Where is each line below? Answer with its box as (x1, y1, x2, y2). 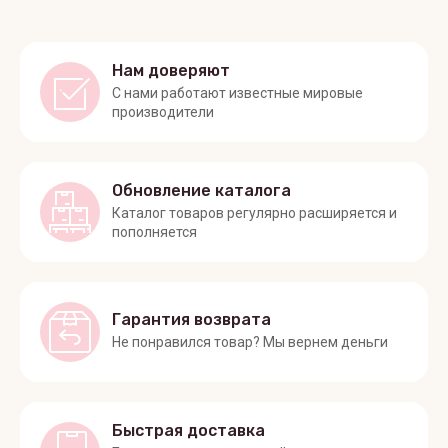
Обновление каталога (112, 180, 291, 200)
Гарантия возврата (112, 310, 271, 330)
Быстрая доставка (112, 420, 265, 440)
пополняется (112, 223, 197, 240)
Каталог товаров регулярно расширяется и (112, 204, 397, 221)
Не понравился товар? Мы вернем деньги (112, 334, 388, 351)
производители (112, 103, 214, 120)
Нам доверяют (112, 60, 230, 80)
